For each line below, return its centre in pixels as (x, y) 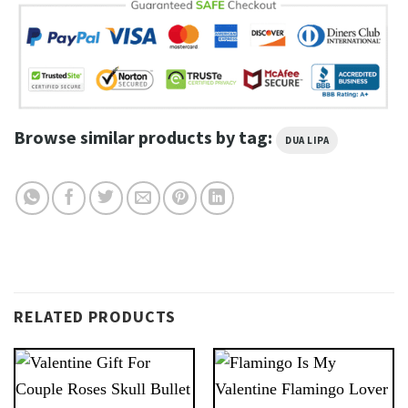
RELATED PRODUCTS (95, 316)
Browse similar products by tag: (145, 138)
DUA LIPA (307, 141)
